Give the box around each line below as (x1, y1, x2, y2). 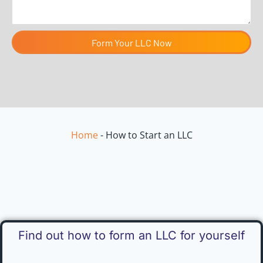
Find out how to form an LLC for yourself (18, 228, 245, 242)
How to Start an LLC (105, 128, 193, 141)
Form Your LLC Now (91, 37, 172, 48)
